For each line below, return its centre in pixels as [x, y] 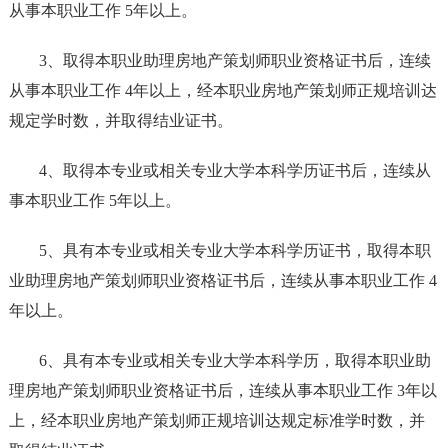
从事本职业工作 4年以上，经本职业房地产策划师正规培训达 [222, 91]
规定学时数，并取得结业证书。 [120, 121]
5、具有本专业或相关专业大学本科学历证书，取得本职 [234, 251]
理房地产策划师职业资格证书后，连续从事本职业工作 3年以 [222, 391]
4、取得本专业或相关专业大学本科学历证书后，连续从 [234, 171]
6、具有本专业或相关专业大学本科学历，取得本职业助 [234, 361]
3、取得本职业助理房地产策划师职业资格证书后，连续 [234, 61]
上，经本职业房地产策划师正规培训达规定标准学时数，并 [216, 421]
